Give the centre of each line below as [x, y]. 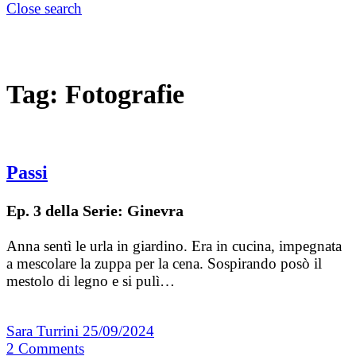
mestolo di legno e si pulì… [91, 281]
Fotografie [125, 94]
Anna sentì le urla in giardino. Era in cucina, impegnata [174, 246]
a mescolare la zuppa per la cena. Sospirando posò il [164, 264]
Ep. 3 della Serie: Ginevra [95, 211]
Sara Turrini [44, 331]
